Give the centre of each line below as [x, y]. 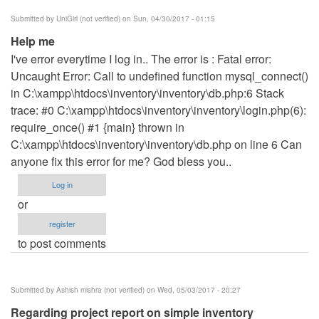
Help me [33, 41]
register [62, 223]
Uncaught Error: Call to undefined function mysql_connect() [159, 75]
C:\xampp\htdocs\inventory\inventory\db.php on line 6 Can [156, 144]
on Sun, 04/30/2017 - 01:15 [168, 18]
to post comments [62, 243]
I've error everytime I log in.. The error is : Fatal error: [141, 58]
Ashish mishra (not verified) [100, 289]
